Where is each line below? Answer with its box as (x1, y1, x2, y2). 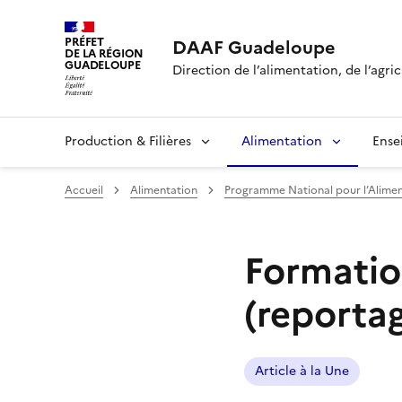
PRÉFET (65, 33, 105, 50)
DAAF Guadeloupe (171, 33, 336, 61)
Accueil (65, 181, 103, 198)
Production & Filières (65, 131, 191, 151)
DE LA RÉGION (65, 45, 144, 62)
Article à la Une (255, 361, 349, 380)
